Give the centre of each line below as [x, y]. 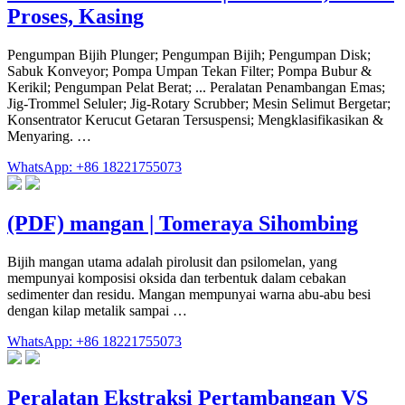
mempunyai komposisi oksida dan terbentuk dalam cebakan [177, 278]
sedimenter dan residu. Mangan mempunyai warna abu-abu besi [189, 294]
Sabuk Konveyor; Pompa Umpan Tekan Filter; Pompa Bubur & [189, 71]
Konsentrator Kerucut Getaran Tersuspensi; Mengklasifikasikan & [195, 119]
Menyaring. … [49, 136]
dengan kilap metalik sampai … [97, 310]
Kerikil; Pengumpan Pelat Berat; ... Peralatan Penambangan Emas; [196, 87]
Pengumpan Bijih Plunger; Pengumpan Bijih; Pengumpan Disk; [189, 54]
